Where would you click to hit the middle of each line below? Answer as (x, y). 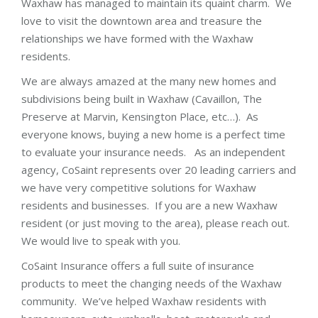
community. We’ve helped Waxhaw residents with (144, 301)
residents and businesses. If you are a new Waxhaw (149, 205)
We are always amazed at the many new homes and (149, 81)
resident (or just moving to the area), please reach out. (157, 223)
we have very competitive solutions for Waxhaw (139, 187)
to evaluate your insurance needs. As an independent (153, 152)
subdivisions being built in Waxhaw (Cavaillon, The (142, 99)
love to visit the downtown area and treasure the (142, 21)
